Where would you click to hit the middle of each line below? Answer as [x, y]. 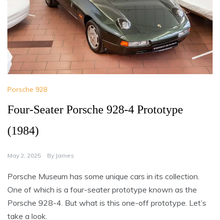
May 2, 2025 [24, 156]
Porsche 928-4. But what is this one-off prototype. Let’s [107, 203]
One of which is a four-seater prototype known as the [102, 190]
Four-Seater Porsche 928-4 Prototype [95, 110]
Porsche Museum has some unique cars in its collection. [103, 177]
